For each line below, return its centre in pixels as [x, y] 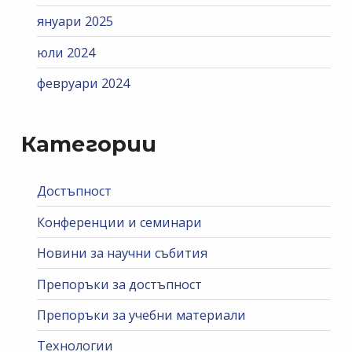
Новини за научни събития [123, 253]
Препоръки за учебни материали [142, 315]
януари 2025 [75, 22]
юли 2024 [66, 52]
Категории [88, 144]
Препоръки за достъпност [120, 284]
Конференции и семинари [120, 222]
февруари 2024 [84, 84]
